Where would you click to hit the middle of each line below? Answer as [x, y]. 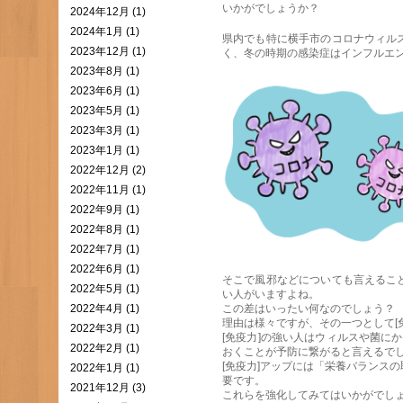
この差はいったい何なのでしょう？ [309, 309]
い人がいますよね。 [271, 294]
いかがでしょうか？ [271, 8]
